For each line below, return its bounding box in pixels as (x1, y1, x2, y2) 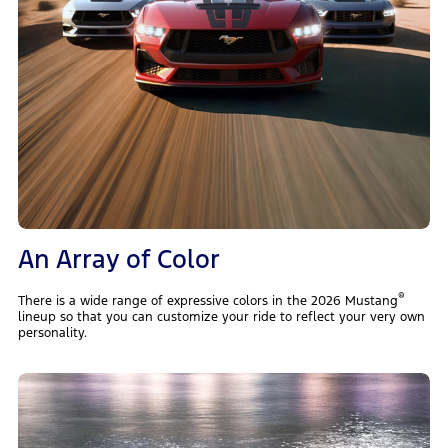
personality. (17, 325, 87, 342)
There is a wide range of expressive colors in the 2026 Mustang (17, 293, 398, 310)
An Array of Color (17, 243, 220, 276)
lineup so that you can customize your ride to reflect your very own (17, 309, 425, 326)
